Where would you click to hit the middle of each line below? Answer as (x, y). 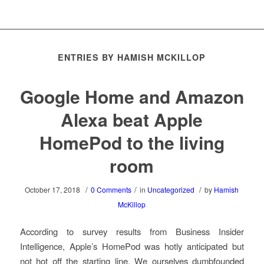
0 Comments (111, 190)
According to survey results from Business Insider (132, 231)
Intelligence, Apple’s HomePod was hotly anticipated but (132, 246)
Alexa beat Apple (132, 120)
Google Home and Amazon (132, 97)
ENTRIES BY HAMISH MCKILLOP (132, 57)
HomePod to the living (132, 143)
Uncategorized (171, 190)
